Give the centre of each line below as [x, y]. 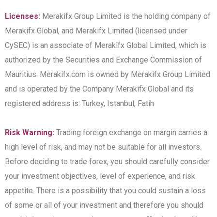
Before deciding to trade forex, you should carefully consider [107, 162]
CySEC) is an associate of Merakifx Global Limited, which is [106, 46]
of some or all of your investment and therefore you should [104, 205]
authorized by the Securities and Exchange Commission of [103, 60]
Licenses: [23, 16]
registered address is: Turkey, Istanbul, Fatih [79, 104]
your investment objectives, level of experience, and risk [100, 176]
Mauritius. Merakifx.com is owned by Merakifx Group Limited [108, 75]
